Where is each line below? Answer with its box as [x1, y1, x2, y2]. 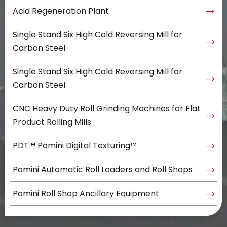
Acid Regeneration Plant [13, 5, 109, 17]
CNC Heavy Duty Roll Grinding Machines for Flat [13, 103, 201, 115]
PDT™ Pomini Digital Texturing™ [13, 140, 137, 152]
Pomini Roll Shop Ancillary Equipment [13, 187, 159, 199]
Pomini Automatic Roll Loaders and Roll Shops [13, 164, 193, 175]
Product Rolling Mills [13, 116, 91, 128]
